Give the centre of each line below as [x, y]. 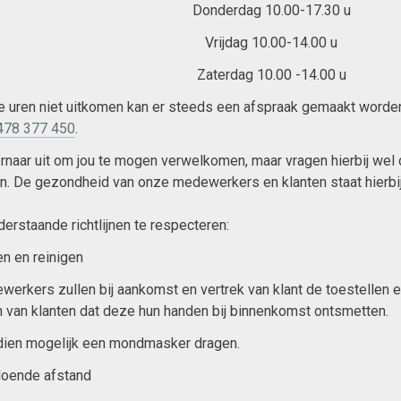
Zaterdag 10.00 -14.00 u [271, 75]
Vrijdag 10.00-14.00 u [272, 43]
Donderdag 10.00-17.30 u [271, 10]
